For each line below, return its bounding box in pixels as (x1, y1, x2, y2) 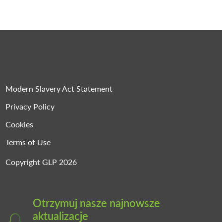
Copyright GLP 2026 (5, 156, 77, 168)
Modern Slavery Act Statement (5, 83, 113, 95)
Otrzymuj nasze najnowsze (33, 195, 161, 211)
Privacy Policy (5, 101, 55, 112)
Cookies (5, 118, 34, 130)
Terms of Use (5, 136, 51, 148)
